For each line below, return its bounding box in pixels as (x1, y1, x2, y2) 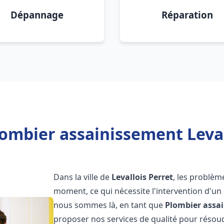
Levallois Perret (111, 171, 173, 182)
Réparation (161, 8, 213, 21)
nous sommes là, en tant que (53, 199, 165, 210)
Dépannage (10, 8, 63, 21)
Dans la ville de (53, 171, 112, 182)
